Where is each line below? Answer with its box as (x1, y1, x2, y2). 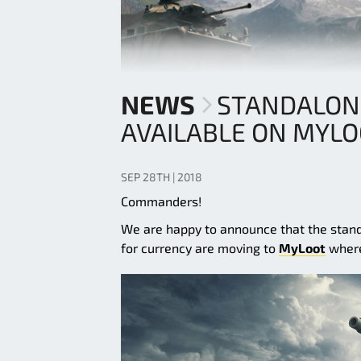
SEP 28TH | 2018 (121, 170, 202, 185)
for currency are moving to (121, 240, 279, 256)
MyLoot (279, 240, 326, 256)
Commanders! (121, 193, 201, 210)
